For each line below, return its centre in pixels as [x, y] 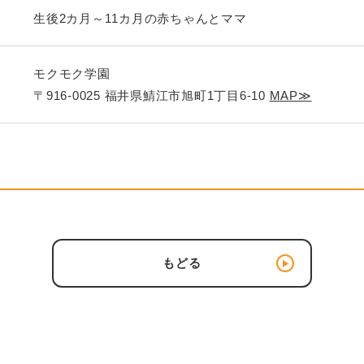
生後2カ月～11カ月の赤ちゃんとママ [140, 18]
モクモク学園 [72, 74]
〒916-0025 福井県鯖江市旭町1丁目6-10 [152, 95]
